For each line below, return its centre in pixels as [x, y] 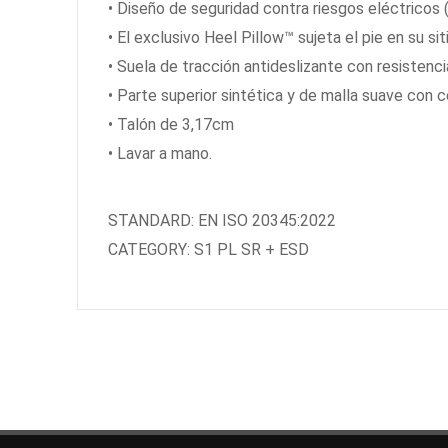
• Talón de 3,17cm [171, 124]
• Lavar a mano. [160, 153]
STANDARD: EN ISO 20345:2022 [222, 220]
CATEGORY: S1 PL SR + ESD [208, 249]
